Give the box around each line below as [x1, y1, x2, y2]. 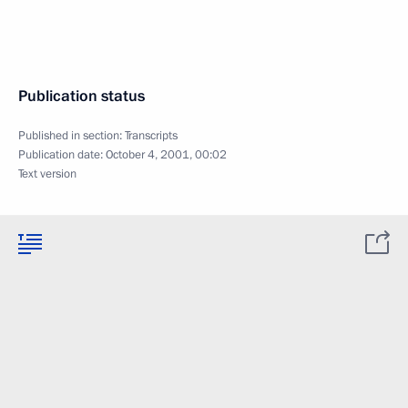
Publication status [18, 86, 145, 107]
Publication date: [18, 147, 106, 163]
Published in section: [18, 127, 125, 144]
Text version [18, 166, 76, 182]
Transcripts [125, 127, 178, 144]
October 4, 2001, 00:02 [106, 147, 227, 163]
